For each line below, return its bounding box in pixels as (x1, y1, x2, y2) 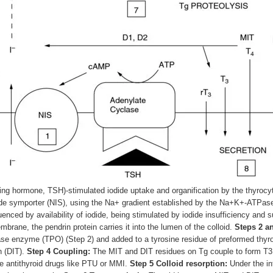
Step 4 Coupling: (27, 247, 90, 257)
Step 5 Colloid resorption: (130, 259, 227, 269)
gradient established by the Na (119, 198, 229, 208)
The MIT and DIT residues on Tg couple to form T (90, 247, 268, 257)
